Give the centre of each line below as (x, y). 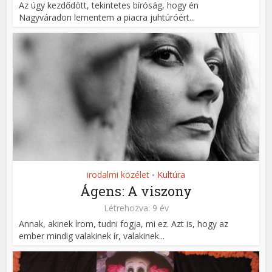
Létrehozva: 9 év (136, 208)
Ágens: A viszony (136, 191)
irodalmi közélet (118, 174)
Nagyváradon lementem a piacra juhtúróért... (107, 18)
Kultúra (171, 174)
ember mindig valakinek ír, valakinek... (92, 236)
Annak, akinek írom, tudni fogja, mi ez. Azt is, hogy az (124, 223)
